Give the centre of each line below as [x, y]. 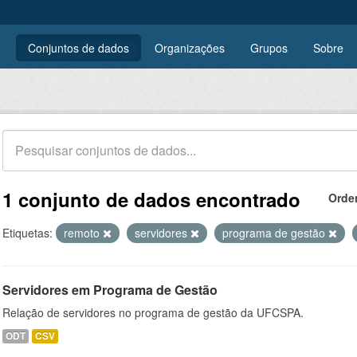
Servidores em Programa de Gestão [110, 290]
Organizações [190, 48]
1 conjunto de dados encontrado [151, 199]
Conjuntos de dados [78, 48]
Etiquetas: [27, 233]
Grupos [269, 48]
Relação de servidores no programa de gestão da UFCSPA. [153, 312]
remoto [83, 233]
